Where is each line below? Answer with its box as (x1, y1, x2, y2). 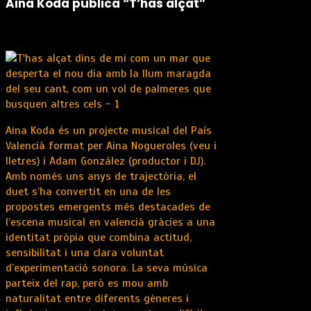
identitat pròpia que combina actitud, (6, 230, 192, 245)
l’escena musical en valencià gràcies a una (6, 215, 215, 230)
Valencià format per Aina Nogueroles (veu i (6, 139, 217, 153)
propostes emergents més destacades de (6, 200, 210, 215)
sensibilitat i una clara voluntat (6, 246, 164, 260)
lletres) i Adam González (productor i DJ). (6, 154, 205, 169)
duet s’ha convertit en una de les (6, 185, 171, 199)
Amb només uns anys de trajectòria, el (6, 169, 196, 184)
